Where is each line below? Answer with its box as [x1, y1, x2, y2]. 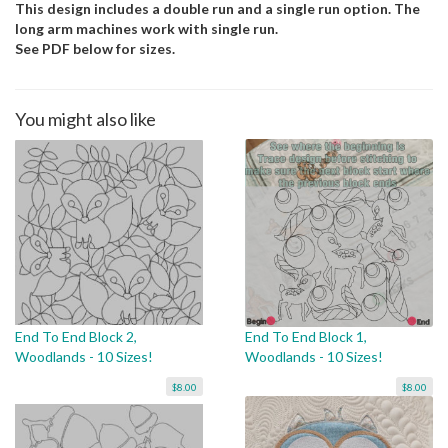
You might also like [15, 108, 156, 131]
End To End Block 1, [244, 328, 367, 346]
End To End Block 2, [15, 328, 137, 346]
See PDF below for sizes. [15, 40, 175, 58]
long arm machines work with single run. [15, 20, 278, 38]
